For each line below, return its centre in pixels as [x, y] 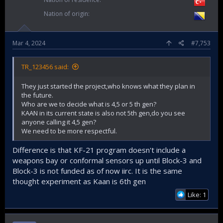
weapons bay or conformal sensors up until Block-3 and [107, 160]
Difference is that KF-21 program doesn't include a [99, 150]
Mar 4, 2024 [29, 43]
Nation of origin [66, 14]
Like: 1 [197, 194]
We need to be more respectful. [69, 131]
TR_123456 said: [45, 67]
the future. [37, 95]
